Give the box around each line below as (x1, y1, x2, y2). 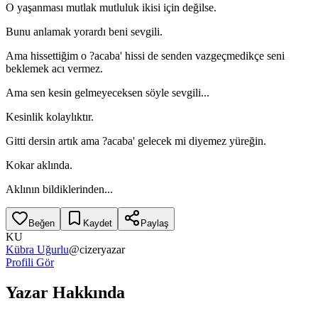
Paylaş (141, 217, 169, 229)
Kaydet (83, 217, 112, 229)
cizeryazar (79, 243, 125, 256)
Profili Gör (6, 256, 54, 268)
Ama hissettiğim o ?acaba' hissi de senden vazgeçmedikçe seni (6, 49, 285, 62)
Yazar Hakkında (6, 283, 125, 302)
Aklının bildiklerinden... (6, 182, 113, 195)
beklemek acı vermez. (6, 62, 103, 75)
